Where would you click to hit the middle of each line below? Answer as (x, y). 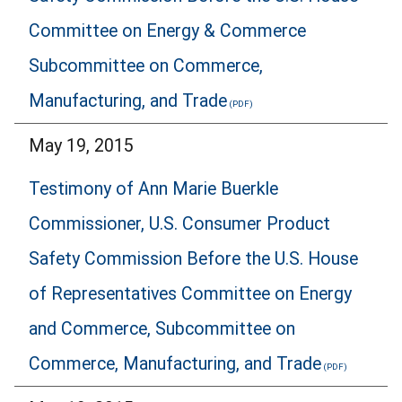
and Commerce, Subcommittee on (162, 329)
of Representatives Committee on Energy (190, 294)
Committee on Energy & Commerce (167, 31)
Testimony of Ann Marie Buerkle (153, 189)
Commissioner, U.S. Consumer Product (179, 224)
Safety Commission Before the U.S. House (193, 259)
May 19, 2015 (81, 145)
